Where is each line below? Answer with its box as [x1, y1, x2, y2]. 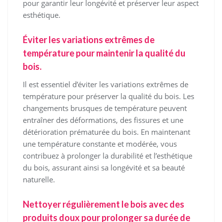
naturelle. [23, 174, 55, 185]
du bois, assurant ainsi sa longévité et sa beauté [23, 163, 185, 173]
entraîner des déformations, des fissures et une [23, 115, 183, 125]
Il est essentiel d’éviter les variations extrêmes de [23, 79, 188, 90]
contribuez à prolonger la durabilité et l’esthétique [23, 151, 192, 161]
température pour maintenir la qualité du [23, 48, 185, 59]
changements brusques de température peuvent [23, 103, 187, 113]
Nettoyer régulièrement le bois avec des [23, 199, 184, 210]
